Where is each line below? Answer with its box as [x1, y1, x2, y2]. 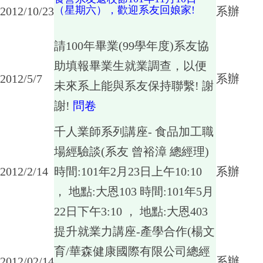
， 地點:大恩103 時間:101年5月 [54, 185, 214, 198]
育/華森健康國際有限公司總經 [54, 245, 210, 258]
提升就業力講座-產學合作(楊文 [54, 225, 215, 238]
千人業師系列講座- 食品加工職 [54, 125, 214, 138]
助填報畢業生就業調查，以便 [54, 59, 207, 72]
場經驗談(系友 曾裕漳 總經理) [54, 145, 209, 158]
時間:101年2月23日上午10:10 [54, 165, 202, 178]
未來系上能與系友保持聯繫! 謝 [54, 79, 214, 92]
